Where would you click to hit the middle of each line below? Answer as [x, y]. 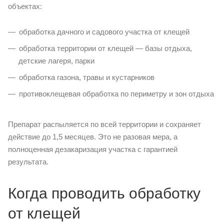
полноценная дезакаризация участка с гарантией [93, 149]
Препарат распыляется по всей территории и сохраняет [104, 124]
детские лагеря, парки [56, 61]
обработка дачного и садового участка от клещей [104, 32]
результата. [28, 162]
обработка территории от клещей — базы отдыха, [105, 48]
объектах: [25, 6]
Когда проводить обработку [104, 193]
